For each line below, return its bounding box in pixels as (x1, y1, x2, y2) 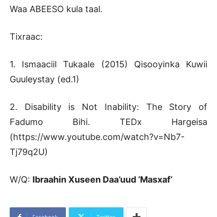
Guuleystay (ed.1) (10, 74, 79, 85)
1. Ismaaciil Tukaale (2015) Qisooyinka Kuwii (10, 59, 207, 70)
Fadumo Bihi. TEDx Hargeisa (10, 117, 207, 127)
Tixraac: (10, 31, 43, 42)
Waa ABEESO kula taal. (10, 4, 103, 15)
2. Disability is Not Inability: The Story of (10, 102, 207, 112)
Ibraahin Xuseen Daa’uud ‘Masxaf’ (32, 174, 172, 185)
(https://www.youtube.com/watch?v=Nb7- (10, 132, 185, 142)
